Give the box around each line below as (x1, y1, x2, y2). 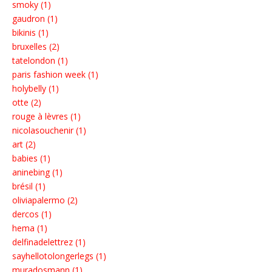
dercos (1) (12, 208, 52, 220)
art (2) (12, 138, 36, 151)
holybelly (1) (12, 83, 59, 95)
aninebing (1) (12, 166, 63, 178)
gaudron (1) (12, 13, 58, 25)
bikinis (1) (12, 27, 49, 39)
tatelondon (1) (12, 55, 68, 67)
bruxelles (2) (12, 41, 59, 53)
